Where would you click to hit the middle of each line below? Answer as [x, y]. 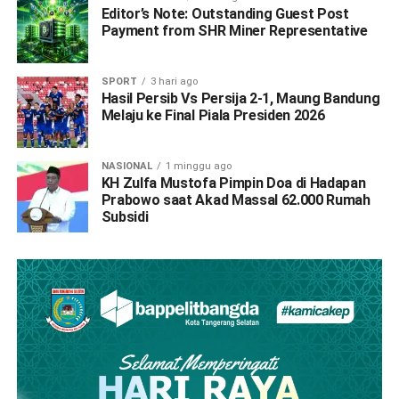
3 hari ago [174, 81]
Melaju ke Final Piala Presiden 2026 [213, 115]
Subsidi [125, 216]
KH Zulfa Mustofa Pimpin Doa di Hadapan [233, 183]
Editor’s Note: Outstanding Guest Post [225, 13]
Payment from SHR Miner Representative [234, 30]
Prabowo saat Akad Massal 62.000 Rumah [236, 199]
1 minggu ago [198, 166]
